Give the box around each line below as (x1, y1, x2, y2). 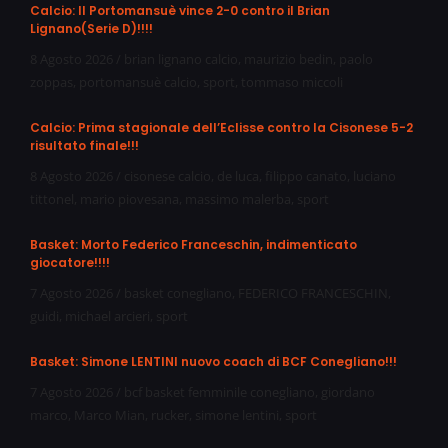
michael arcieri (65, 307, 150, 326)
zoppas (30, 73, 73, 92)
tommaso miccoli (241, 73, 343, 92)
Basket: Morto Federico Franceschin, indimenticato (30, 236, 357, 254)
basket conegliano (124, 284, 232, 303)
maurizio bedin (244, 50, 333, 69)
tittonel (30, 190, 74, 209)
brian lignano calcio (124, 50, 238, 69)
